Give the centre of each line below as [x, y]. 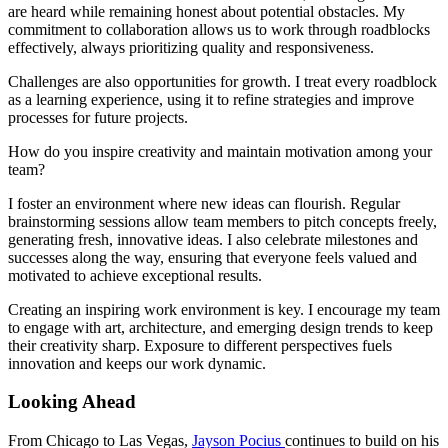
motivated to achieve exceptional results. [135, 275]
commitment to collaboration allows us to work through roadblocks [219, 29]
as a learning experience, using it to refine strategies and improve [211, 99]
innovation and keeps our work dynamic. [137, 363]
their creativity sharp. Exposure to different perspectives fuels [200, 345]
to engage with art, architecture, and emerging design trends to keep [220, 327]
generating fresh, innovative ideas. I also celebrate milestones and [213, 239]
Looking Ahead [72, 402]
